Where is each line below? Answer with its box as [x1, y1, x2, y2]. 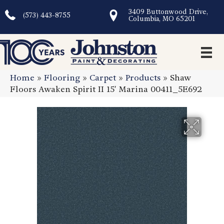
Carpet [89, 72, 116, 83]
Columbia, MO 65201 [128, 14, 195, 23]
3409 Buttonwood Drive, [128, 7, 208, 16]
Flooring [44, 72, 80, 83]
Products [125, 72, 160, 83]
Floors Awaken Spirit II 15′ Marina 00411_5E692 [10, 84, 202, 95]
